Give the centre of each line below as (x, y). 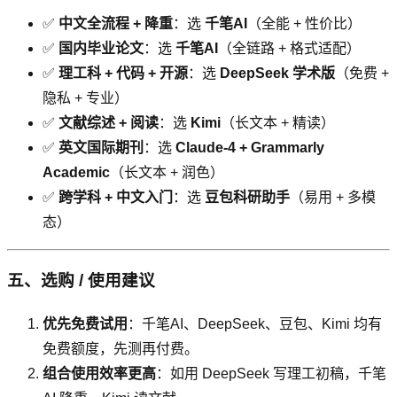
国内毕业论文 (101, 48)
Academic (76, 172)
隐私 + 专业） (86, 97)
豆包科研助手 (247, 197)
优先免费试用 (85, 324)
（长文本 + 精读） (278, 122)
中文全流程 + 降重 (116, 23)
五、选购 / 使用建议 (81, 281)
